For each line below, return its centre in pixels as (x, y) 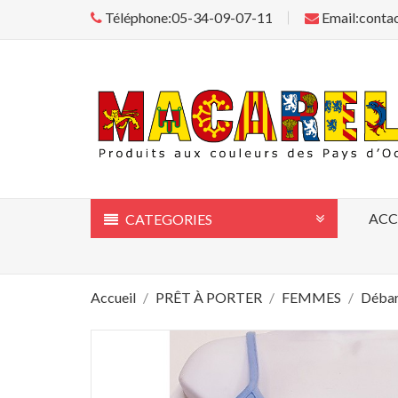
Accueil (113, 297)
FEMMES (311, 297)
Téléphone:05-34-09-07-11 (187, 17)
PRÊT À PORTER (209, 297)
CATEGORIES (167, 219)
